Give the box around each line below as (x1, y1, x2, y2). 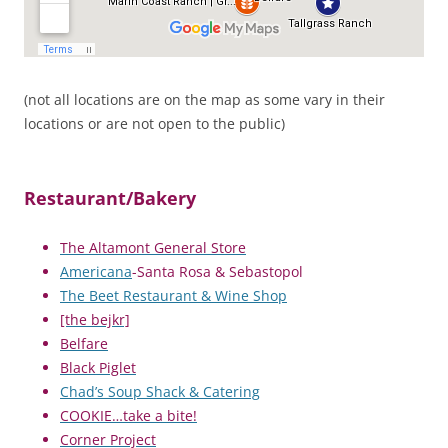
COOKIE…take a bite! (60, 405, 197, 425)
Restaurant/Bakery (24, 185, 196, 210)
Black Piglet (60, 357, 136, 377)
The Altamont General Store (60, 237, 246, 257)
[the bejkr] (60, 309, 130, 329)
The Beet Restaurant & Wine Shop (60, 285, 287, 305)
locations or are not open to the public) (24, 113, 285, 133)
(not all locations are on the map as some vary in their (24, 89, 385, 109)
